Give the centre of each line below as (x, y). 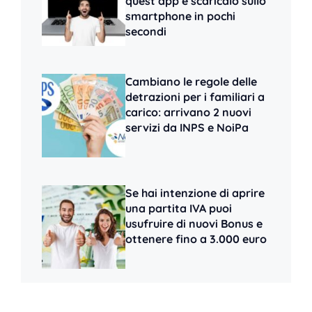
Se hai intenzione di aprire (195, 193)
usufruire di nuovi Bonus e (194, 223)
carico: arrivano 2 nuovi (188, 112)
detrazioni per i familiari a (195, 96)
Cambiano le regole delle (191, 81)
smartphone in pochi (180, 16)
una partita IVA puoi (179, 208)
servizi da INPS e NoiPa (187, 127)
